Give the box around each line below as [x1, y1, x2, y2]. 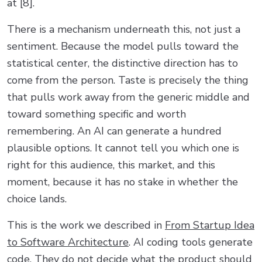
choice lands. [7, 191, 67, 206]
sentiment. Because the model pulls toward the [7, 39, 239, 53]
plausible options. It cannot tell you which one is [7, 140, 239, 155]
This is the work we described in [7, 218, 165, 232]
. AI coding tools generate [129, 235, 253, 249]
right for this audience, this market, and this [7, 157, 215, 172]
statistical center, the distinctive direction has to [7, 56, 238, 70]
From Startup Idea [165, 218, 254, 232]
